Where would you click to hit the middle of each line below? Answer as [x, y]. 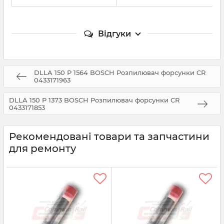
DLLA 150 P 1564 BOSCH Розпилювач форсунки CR [120, 72]
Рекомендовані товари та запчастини [109, 136]
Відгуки [114, 34]
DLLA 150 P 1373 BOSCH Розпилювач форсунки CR [94, 100]
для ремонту [42, 148]
